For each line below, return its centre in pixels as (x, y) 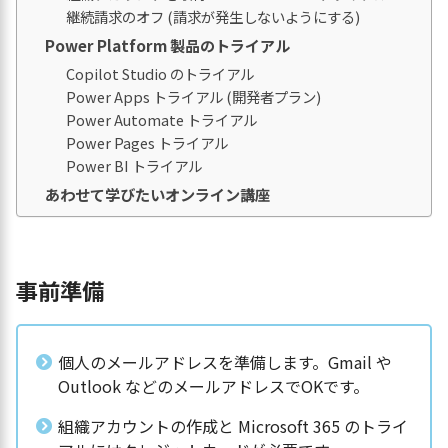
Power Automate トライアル (161, 119)
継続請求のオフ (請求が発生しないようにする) (213, 16)
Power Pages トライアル (147, 142)
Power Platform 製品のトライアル (167, 44)
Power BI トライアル (134, 165)
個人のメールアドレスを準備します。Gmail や (225, 361)
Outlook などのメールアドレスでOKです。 (213, 385)
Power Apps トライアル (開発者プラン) (193, 96)
